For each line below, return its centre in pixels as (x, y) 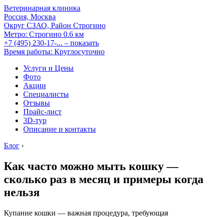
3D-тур (35, 120)
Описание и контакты (60, 129)
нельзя (22, 192)
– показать (82, 43)
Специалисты (46, 94)
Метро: (15, 34)
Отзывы (37, 103)
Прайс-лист (42, 112)
